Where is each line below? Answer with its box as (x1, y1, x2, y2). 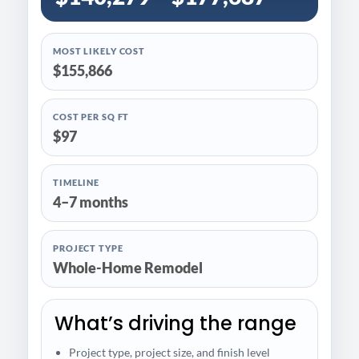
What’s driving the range (54, 309, 296, 337)
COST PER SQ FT (53, 111, 130, 122)
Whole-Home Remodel (53, 258, 203, 276)
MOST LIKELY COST (53, 45, 146, 56)
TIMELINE (53, 176, 100, 188)
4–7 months (53, 192, 128, 211)
